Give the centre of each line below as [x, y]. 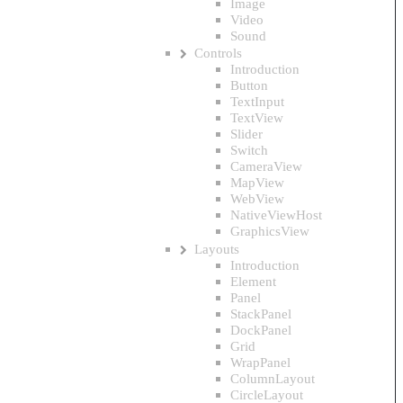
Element [253, 281]
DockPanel [261, 329]
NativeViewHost [276, 215]
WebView [257, 199]
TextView [257, 118]
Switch [249, 150]
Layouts [217, 248]
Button [249, 85]
